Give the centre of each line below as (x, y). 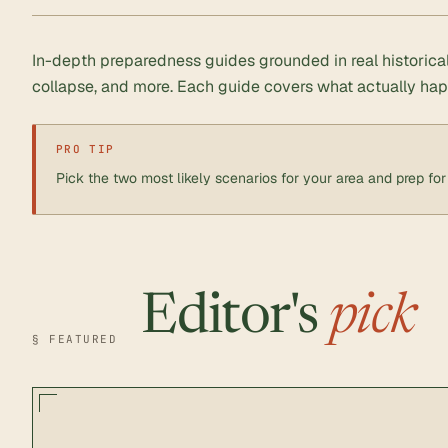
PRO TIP (85, 149)
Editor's (235, 319)
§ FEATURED (75, 339)
